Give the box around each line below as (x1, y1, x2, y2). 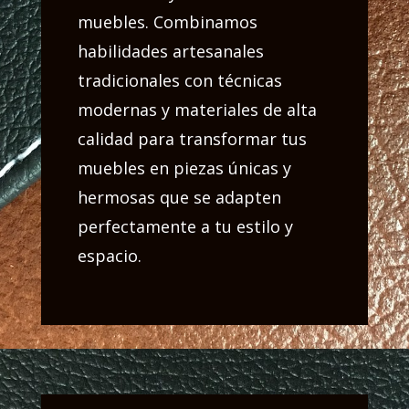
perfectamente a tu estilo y (77, 215, 293, 238)
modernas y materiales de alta (77, 99, 317, 121)
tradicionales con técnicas (77, 69, 282, 92)
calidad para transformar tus (77, 128, 307, 151)
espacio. (77, 245, 142, 267)
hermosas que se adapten (77, 186, 281, 209)
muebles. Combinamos (77, 11, 257, 34)
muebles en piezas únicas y (77, 157, 291, 180)
